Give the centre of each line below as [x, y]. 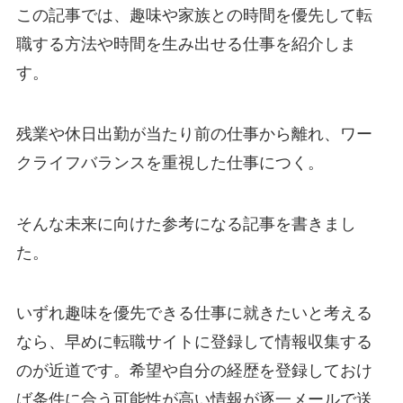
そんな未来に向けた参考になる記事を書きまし [186, 224]
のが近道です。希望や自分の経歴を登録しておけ [194, 371]
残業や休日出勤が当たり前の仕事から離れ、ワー [194, 134]
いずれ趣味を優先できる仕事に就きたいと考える [194, 313]
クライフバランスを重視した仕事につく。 [170, 162]
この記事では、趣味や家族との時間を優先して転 [194, 15]
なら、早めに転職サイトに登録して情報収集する [194, 342]
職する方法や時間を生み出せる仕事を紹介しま [186, 44]
